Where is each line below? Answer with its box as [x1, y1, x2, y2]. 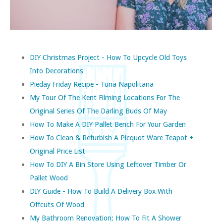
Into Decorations [30, 66, 83, 75]
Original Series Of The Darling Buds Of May [30, 107, 167, 115]
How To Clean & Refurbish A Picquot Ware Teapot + [30, 133, 194, 142]
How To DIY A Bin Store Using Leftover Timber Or [30, 160, 186, 169]
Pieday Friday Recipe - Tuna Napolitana [30, 80, 154, 89]
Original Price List [30, 147, 85, 156]
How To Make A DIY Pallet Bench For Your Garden [30, 120, 186, 129]
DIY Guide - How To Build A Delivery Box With [30, 187, 172, 196]
